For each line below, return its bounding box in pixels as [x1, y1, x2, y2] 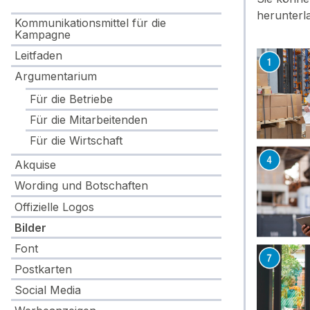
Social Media [15, 282, 82, 297]
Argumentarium [15, 69, 98, 84]
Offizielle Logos [15, 199, 95, 214]
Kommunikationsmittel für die [15, 16, 167, 30]
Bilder [15, 220, 47, 235]
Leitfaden [15, 48, 63, 63]
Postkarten [15, 262, 73, 276]
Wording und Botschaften [15, 179, 149, 193]
